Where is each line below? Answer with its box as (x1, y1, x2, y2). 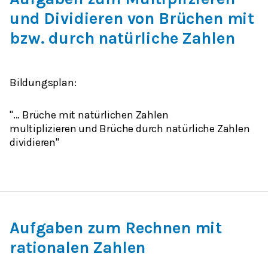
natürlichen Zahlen (77, 108, 169, 122)
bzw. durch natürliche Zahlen (10, 29, 235, 48)
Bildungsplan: (10, 76, 77, 90)
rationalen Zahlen (10, 238, 146, 258)
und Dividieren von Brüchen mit (10, 9, 255, 29)
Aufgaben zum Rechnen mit (10, 218, 223, 238)
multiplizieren (10, 122, 77, 136)
